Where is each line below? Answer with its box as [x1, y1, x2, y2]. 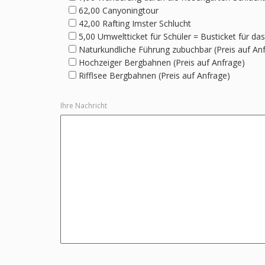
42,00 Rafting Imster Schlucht [79, 17, 191, 29]
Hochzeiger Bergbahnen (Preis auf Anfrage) [79, 56, 245, 68]
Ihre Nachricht [60, 100, 107, 111]
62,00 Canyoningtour [79, 4, 159, 16]
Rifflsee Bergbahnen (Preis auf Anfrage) [79, 69, 230, 81]
